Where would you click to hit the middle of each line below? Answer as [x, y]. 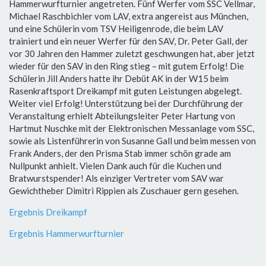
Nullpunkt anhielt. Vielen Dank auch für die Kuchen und [115, 166]
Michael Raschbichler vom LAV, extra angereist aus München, [129, 16]
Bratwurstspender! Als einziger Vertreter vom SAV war [116, 178]
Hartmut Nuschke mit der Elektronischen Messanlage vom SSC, [132, 128]
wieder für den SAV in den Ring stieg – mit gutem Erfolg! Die [126, 66]
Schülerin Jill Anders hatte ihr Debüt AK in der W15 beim [119, 78]
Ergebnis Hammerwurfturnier [66, 233]
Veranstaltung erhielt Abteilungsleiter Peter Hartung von [122, 116]
